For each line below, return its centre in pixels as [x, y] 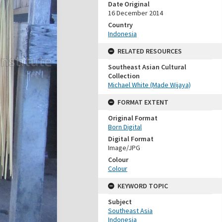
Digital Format [131, 139]
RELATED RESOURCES [150, 51]
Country [120, 25]
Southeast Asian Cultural [147, 67]
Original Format [133, 118]
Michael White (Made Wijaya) [149, 85]
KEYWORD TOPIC [143, 186]
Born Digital [125, 127]
